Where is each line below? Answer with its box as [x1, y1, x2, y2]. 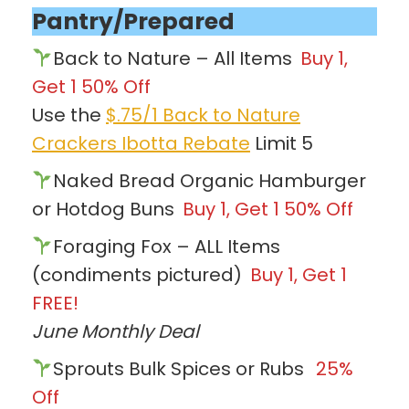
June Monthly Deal [32, 318, 199, 344]
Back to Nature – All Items [52, 45, 297, 71]
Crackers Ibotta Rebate [32, 130, 250, 156]
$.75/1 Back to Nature [106, 101, 300, 128]
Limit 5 [250, 130, 313, 156]
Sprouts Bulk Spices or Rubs [52, 355, 309, 382]
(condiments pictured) [32, 261, 246, 288]
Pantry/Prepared [32, 5, 235, 37]
